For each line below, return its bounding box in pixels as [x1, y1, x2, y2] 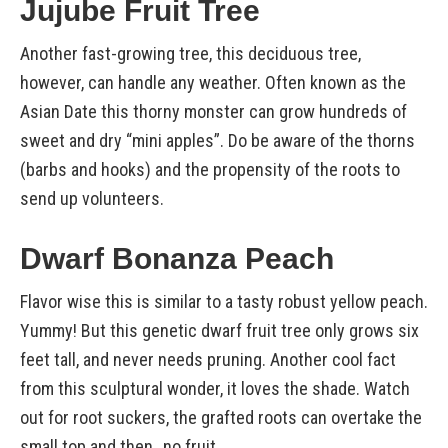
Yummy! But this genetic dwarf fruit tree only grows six [20, 320, 419, 341]
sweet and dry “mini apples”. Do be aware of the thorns [20, 130, 415, 151]
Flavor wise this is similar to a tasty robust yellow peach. [20, 291, 428, 312]
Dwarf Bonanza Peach [20, 242, 334, 275]
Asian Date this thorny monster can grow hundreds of [20, 101, 407, 122]
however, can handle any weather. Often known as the [20, 72, 406, 93]
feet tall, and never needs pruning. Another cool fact [20, 349, 396, 370]
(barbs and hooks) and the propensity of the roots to [20, 159, 400, 180]
